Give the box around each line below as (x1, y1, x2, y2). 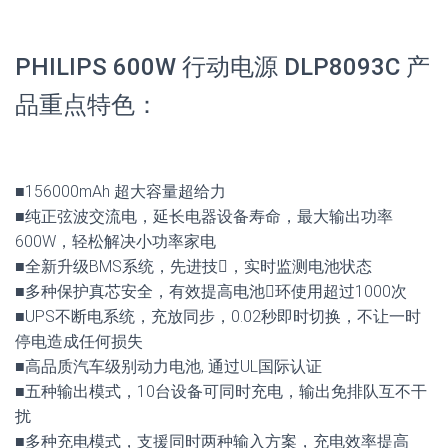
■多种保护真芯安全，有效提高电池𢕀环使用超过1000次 (15, 282, 407, 302)
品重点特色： (15, 91, 159, 120)
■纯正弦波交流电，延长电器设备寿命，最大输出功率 (15, 207, 393, 227)
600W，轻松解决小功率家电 (15, 232, 216, 252)
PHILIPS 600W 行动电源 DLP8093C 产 (15, 53, 430, 82)
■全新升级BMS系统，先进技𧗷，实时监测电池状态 (15, 257, 372, 277)
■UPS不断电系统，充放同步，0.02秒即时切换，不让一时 (15, 307, 421, 327)
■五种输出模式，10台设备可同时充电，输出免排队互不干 (15, 382, 427, 402)
